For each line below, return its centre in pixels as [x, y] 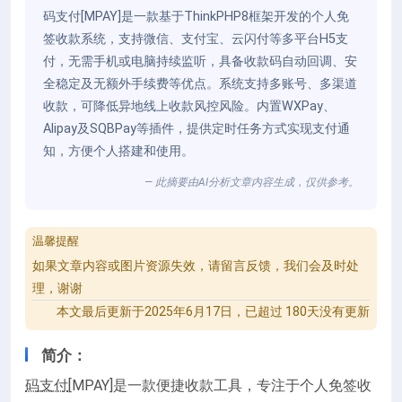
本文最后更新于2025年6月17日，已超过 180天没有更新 [213, 311]
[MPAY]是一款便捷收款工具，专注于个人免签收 [220, 385]
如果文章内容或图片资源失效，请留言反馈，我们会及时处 [196, 265]
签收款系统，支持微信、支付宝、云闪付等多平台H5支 [196, 39]
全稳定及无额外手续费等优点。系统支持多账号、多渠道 [200, 83]
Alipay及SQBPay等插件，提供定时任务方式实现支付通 [197, 128]
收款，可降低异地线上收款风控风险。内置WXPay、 [189, 106]
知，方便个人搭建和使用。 [118, 151]
